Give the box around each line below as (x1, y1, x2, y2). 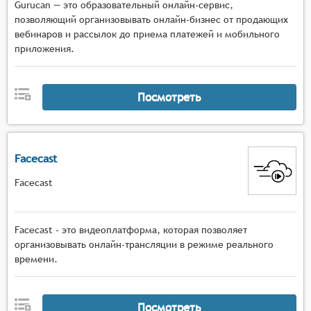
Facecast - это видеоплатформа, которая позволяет (15, 224, 247, 235)
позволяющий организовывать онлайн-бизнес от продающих (15, 14, 288, 25)
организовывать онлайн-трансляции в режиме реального (15, 239, 274, 250)
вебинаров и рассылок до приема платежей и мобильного (15, 28, 280, 40)
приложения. (15, 43, 74, 54)
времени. (15, 253, 58, 264)
